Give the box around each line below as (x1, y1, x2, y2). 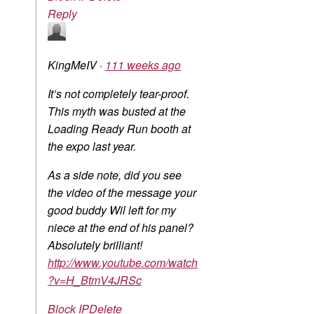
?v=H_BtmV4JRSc (48, 272, 142, 289)
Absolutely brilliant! (48, 237, 142, 254)
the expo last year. (48, 138, 136, 155)
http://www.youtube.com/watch (48, 254, 198, 271)
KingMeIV (48, 57, 100, 74)
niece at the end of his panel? (48, 219, 193, 236)
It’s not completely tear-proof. (48, 86, 189, 102)
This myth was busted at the (48, 103, 186, 120)
